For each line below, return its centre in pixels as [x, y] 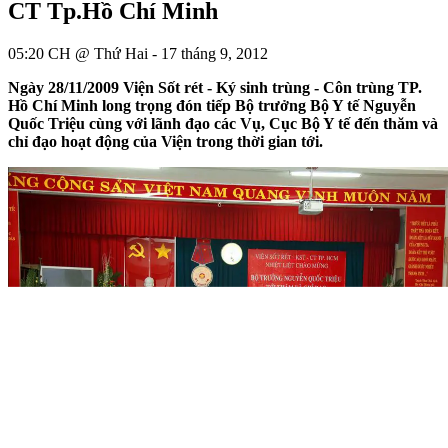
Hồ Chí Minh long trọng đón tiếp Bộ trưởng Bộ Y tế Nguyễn [212, 105]
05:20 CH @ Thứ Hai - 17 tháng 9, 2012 [138, 53]
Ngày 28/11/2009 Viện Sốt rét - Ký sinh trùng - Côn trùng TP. [215, 87]
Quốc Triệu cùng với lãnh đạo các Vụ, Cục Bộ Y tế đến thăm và [223, 123]
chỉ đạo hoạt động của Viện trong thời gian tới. [165, 141]
